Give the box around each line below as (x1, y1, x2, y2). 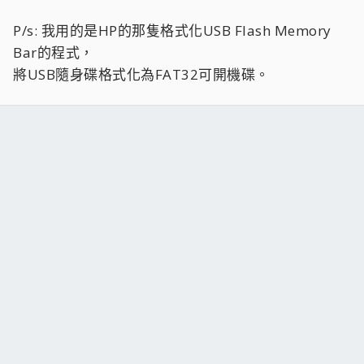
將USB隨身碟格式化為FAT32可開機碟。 (13, 65, 270, 84)
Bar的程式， (13, 43, 94, 62)
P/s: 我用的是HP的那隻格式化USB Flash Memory (13, 21, 331, 40)
